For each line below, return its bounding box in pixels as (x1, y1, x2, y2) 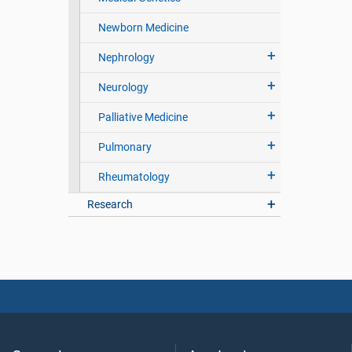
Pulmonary (97, 141, 152, 154)
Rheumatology (97, 170, 170, 184)
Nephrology (97, 51, 155, 64)
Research (87, 198, 134, 211)
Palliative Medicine (97, 111, 188, 124)
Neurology (97, 81, 148, 94)
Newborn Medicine (97, 21, 189, 35)
